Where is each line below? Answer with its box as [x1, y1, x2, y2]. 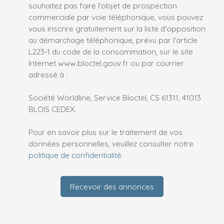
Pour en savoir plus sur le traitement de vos [28, 127, 182, 137]
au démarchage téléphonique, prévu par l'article [28, 35, 197, 45]
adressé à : [28, 69, 67, 80]
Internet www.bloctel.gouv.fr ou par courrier [28, 58, 184, 68]
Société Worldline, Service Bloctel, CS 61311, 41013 [28, 92, 201, 103]
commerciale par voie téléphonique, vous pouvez [28, 12, 203, 22]
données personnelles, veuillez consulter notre [28, 138, 193, 149]
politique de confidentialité [28, 150, 121, 160]
